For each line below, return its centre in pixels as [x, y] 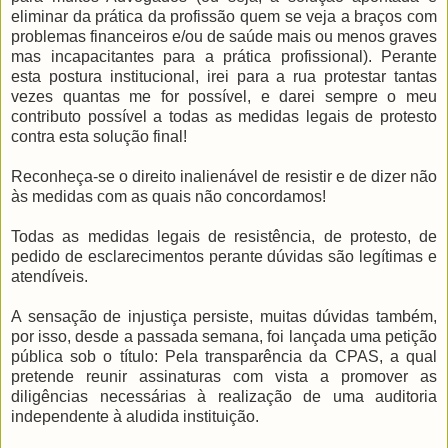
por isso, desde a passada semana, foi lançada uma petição [224, 337]
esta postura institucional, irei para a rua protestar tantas [224, 77]
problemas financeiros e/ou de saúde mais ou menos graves [224, 37]
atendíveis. [51, 277]
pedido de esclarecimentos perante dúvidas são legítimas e [224, 257]
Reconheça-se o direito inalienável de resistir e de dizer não [224, 177]
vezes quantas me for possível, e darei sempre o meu [224, 97]
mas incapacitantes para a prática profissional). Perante [224, 57]
